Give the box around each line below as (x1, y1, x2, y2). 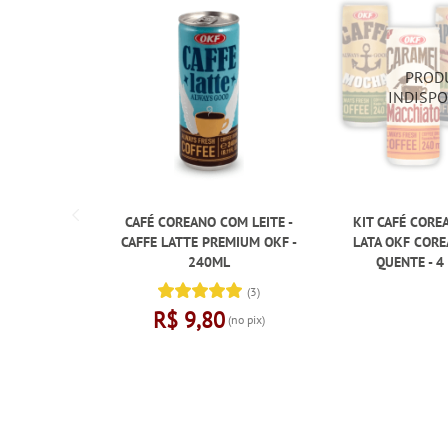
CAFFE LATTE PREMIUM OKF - (121, 233, 298, 252)
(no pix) (225, 312, 266, 328)
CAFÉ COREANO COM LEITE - (125, 213, 294, 232)
